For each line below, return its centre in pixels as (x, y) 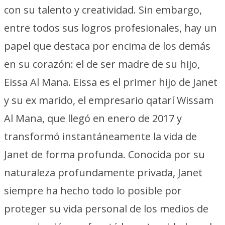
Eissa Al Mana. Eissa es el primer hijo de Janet (111, 82)
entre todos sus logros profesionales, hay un (110, 28)
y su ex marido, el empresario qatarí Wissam (109, 100)
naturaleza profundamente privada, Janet (103, 173)
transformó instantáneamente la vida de (100, 136)
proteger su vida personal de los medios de (106, 209)
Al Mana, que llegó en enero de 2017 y (93, 118)
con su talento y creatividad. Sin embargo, (103, 10)
